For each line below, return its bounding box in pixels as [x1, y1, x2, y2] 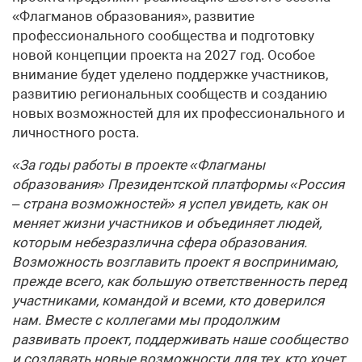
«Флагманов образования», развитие [12, 7, 255, 24]
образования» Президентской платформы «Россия [12, 175, 344, 192]
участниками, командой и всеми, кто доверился [12, 292, 324, 309]
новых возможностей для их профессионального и [12, 104, 345, 121]
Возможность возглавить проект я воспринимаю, [12, 253, 338, 270]
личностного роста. [12, 124, 139, 141]
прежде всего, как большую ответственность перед [12, 272, 347, 289]
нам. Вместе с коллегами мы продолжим [12, 311, 280, 328]
